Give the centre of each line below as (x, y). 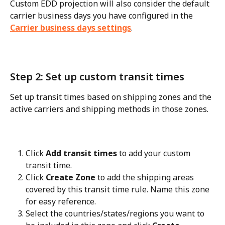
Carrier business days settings (71, 27)
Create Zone (71, 178)
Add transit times (81, 153)
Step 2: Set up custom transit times (97, 76)
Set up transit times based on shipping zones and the (112, 97)
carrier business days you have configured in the (102, 15)
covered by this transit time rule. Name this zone (119, 190)
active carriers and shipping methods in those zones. (109, 109)
